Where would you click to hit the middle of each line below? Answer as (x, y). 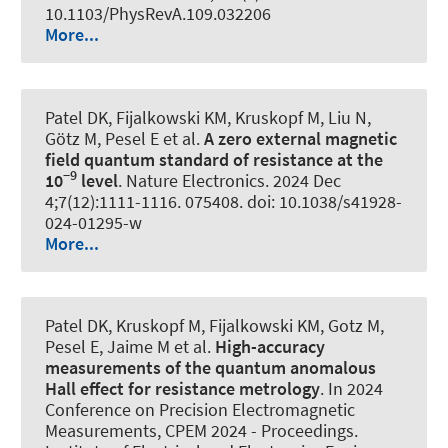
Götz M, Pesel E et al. (124, 138)
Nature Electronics (195, 180)
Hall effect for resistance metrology (182, 388)
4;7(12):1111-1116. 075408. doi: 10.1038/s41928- (223, 201)
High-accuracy (270, 346)
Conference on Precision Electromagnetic (200, 409)
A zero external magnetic (300, 138)
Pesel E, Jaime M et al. (130, 346)
